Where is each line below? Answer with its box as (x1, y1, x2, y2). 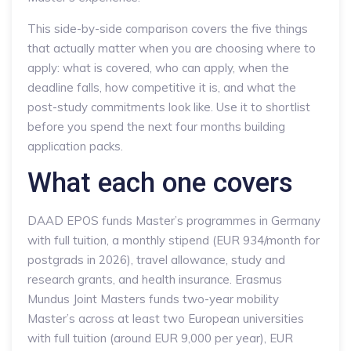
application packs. (27, 139, 123, 154)
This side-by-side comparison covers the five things (27, 21, 308, 36)
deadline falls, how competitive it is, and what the (27, 80, 296, 95)
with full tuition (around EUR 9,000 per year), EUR (27, 331, 293, 346)
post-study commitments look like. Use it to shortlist (27, 100, 310, 114)
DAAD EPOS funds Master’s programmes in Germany (27, 213, 320, 228)
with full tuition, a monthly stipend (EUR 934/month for (27, 233, 320, 248)
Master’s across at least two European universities (27, 311, 304, 326)
